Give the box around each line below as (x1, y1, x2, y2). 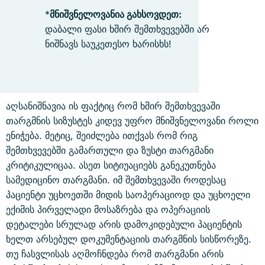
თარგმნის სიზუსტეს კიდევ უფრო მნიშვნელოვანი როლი (6, 115, 258, 127)
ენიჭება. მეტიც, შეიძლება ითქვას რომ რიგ (6, 130, 198, 141)
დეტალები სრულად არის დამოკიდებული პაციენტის (6, 218, 242, 230)
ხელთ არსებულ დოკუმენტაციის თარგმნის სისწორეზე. (6, 233, 251, 245)
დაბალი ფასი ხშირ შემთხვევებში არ (45, 23, 209, 35)
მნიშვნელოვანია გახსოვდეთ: (50, 8, 182, 20)
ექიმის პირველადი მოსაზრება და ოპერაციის (6, 203, 210, 215)
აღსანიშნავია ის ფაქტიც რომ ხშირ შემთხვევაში (6, 100, 220, 112)
